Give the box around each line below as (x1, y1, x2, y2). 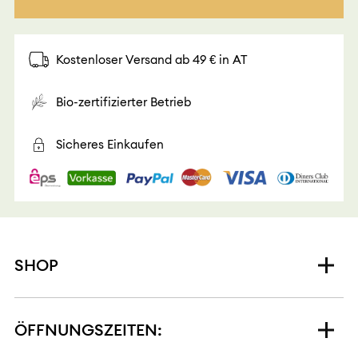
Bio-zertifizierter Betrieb (55, 93, 191, 109)
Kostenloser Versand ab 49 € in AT (55, 51, 248, 67)
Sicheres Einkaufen (55, 136, 164, 152)
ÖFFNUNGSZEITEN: (14, 320, 162, 340)
